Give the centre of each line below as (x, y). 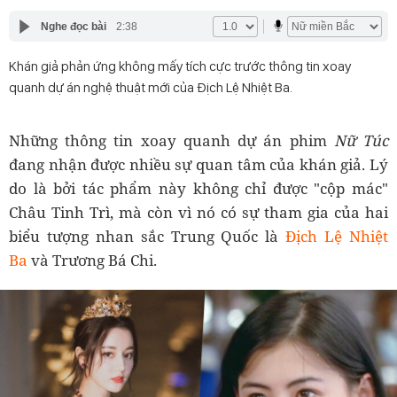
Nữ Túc (361, 140)
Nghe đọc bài (73, 26)
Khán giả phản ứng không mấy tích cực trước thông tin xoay (180, 66)
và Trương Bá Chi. (92, 260)
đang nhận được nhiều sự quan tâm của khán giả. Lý (198, 164)
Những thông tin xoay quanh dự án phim (171, 140)
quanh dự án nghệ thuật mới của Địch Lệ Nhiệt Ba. (151, 87)
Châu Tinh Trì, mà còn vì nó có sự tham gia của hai (198, 212)
